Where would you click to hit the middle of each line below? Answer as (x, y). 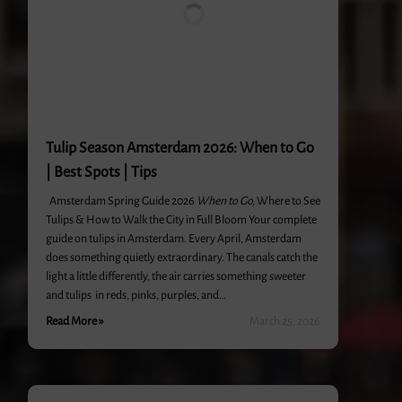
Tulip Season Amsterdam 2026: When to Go (179, 148)
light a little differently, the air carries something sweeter (175, 276)
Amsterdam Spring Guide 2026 (121, 201)
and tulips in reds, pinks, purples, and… (135, 295)
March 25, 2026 (285, 321)
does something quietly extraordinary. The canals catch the (181, 258)
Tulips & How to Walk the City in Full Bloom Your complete (181, 220)
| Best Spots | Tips (101, 172)
